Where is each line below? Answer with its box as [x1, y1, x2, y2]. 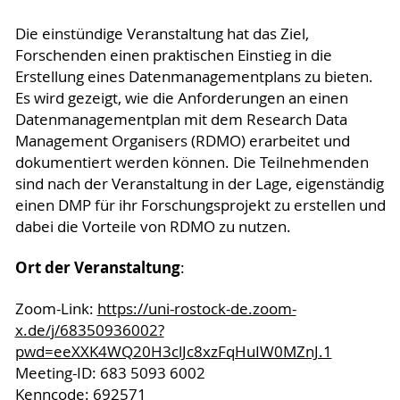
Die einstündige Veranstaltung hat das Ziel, [14, 23, 309, 44]
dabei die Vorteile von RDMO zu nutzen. [14, 216, 291, 237]
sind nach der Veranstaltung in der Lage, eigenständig [14, 173, 384, 194]
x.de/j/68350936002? [14, 320, 164, 340]
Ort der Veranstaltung [14, 256, 180, 278]
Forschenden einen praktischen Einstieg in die [14, 45, 332, 65]
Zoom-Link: [14, 298, 97, 319]
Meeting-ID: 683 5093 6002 [14, 362, 205, 383]
